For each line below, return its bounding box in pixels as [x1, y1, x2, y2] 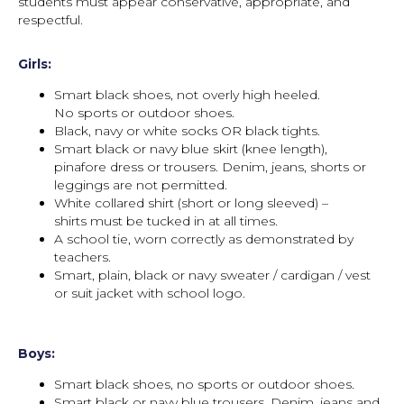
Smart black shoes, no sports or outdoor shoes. [54, 376, 354, 392]
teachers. [54, 249, 111, 265]
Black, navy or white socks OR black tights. [54, 123, 320, 139]
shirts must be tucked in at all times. [54, 213, 278, 229]
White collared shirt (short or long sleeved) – [54, 195, 328, 211]
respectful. [18, 12, 83, 28]
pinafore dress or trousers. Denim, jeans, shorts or [54, 159, 366, 175]
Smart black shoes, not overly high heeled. [54, 87, 320, 103]
